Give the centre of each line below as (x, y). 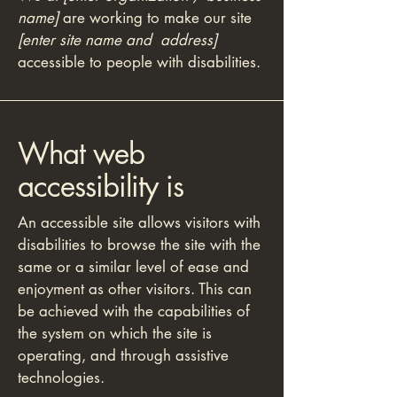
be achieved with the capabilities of (134, 311)
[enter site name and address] (117, 40)
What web (82, 154)
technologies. (61, 378)
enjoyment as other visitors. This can (135, 289)
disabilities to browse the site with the (139, 245)
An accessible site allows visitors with (139, 222)
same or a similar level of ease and (133, 267)
